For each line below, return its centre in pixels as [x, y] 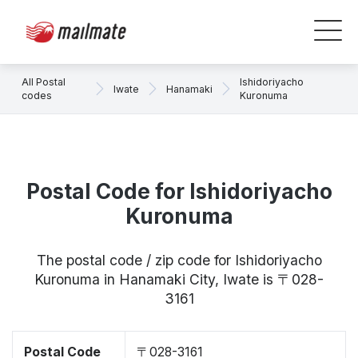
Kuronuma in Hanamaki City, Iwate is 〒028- [179, 279]
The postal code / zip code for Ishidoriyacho [179, 260]
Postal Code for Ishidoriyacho [179, 191]
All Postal [44, 82]
